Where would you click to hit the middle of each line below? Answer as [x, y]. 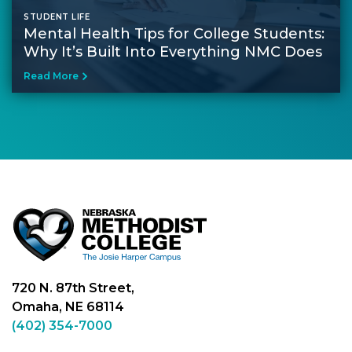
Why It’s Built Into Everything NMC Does [173, 51]
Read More [51, 75]
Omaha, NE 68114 [68, 307]
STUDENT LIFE [57, 16]
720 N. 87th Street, [73, 288]
